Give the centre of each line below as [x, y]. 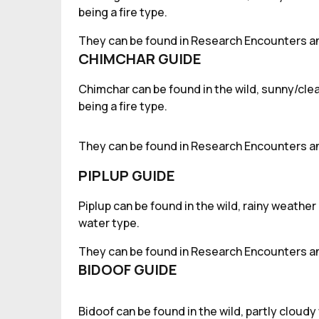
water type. [109, 223]
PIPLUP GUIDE [127, 176]
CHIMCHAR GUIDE [140, 59]
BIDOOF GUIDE [128, 270]
